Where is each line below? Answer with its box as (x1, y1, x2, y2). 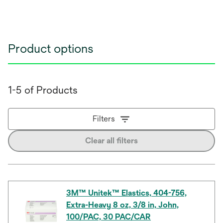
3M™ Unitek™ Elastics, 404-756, (66, 188, 187, 198)
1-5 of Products (8, 84, 78, 96)
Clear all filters (85, 136, 138, 145)
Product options (8, 41, 94, 55)
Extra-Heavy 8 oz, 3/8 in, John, (66, 200, 179, 210)
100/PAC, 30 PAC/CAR (66, 212, 151, 222)
